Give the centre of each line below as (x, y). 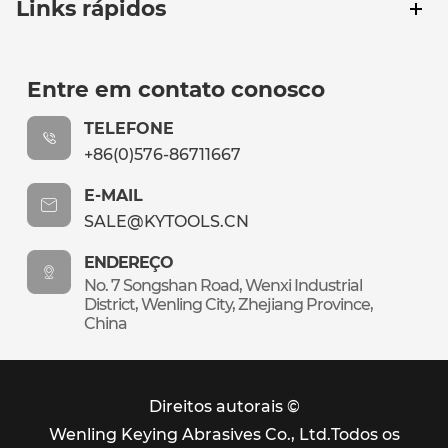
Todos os (365, 434)
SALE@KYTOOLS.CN (167, 222)
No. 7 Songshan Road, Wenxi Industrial (223, 286)
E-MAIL (114, 196)
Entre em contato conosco (176, 89)
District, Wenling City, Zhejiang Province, (229, 305)
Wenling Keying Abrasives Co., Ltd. (189, 434)
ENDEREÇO (129, 263)
